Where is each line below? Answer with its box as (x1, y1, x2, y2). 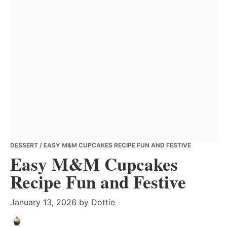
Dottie (91, 197, 115, 207)
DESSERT (10, 141, 38, 149)
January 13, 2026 (10, 197, 77, 207)
